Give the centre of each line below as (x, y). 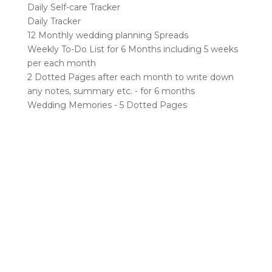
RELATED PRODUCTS (87, 156)
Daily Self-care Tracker (73, 8)
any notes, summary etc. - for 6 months (111, 91)
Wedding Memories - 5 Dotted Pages (107, 105)
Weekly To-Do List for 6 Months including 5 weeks (132, 49)
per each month (61, 63)
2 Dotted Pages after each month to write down (130, 77)
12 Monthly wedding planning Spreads (107, 36)
